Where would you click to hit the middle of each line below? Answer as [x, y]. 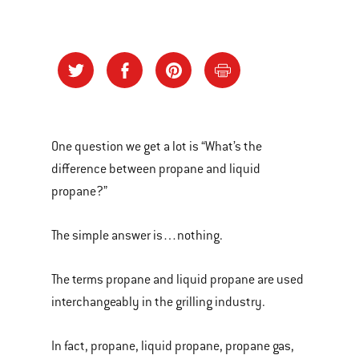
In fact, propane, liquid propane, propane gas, [173, 346]
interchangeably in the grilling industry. [158, 302]
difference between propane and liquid [156, 169]
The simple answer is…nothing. [137, 236]
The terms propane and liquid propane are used [177, 280]
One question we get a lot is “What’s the [157, 147]
